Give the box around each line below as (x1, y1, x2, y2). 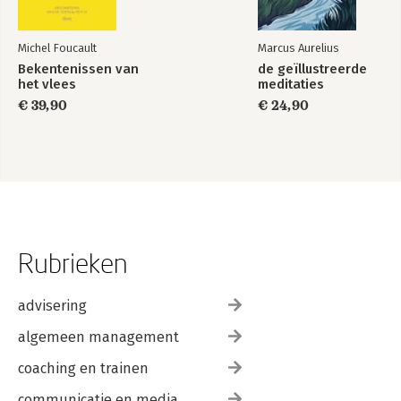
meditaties (258, 75, 324, 92)
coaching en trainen (18, 359, 149, 377)
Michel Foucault (18, 40, 97, 55)
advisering (18, 296, 87, 314)
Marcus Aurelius (258, 40, 338, 55)
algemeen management (18, 328, 179, 346)
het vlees (18, 75, 76, 92)
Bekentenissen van (18, 60, 139, 77)
